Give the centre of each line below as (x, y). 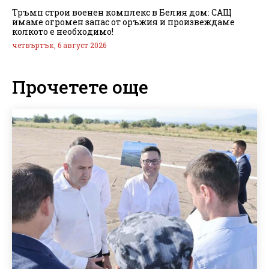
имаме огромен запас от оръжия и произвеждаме (123, 22)
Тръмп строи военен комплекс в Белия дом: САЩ (122, 12)
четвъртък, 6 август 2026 (59, 45)
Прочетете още (80, 86)
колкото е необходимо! (63, 31)
